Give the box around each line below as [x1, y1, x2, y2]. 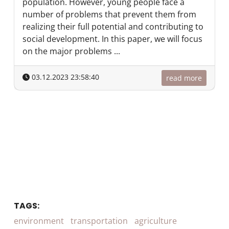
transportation [71, 215, 128, 226]
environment [14, 215, 64, 226]
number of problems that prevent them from [22, 9, 196, 20]
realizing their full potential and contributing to [22, 21, 203, 32]
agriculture [134, 215, 177, 226]
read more [166, 73, 202, 83]
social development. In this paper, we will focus [22, 33, 202, 44]
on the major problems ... [22, 45, 120, 57]
